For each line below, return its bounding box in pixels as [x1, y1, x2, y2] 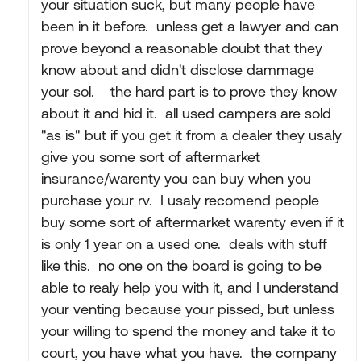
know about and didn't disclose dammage [41, 61, 314, 78]
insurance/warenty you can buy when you [41, 170, 311, 187]
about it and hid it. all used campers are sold [41, 105, 331, 122]
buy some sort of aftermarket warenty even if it [41, 214, 344, 230]
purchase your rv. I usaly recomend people [41, 192, 319, 209]
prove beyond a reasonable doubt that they [41, 39, 322, 56]
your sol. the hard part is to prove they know [41, 83, 337, 100]
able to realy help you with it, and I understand [41, 279, 338, 296]
